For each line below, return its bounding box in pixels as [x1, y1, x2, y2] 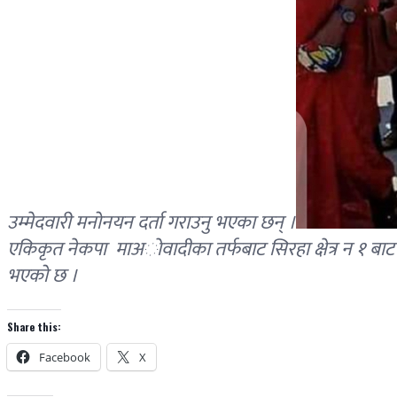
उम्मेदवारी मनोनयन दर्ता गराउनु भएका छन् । [7, 206, 296, 240]
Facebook [39, 349, 90, 366]
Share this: [7, 319, 61, 335]
